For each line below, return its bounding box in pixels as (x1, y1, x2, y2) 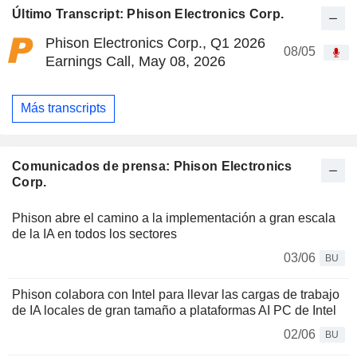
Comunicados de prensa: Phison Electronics (12, 159, 292, 173)
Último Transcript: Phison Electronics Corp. (12, 6, 284, 21)
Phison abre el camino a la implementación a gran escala (12, 211, 335, 225)
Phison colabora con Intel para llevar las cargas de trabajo (12, 288, 339, 301)
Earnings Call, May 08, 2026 (45, 53, 226, 69)
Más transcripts (21, 101, 106, 116)
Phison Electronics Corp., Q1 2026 (45, 34, 265, 51)
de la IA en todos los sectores (12, 227, 177, 241)
